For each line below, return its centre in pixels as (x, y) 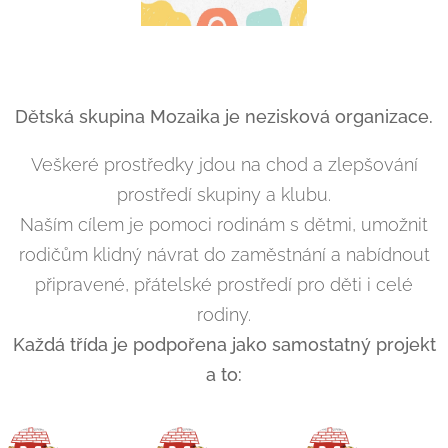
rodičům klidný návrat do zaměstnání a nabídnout (224, 254)
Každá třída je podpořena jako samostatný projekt (224, 344)
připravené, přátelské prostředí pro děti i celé (224, 284)
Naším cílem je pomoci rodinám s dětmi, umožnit (224, 224)
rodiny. (224, 314)
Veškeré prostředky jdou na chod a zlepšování (224, 164)
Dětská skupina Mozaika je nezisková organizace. (224, 116)
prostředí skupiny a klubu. (224, 194)
